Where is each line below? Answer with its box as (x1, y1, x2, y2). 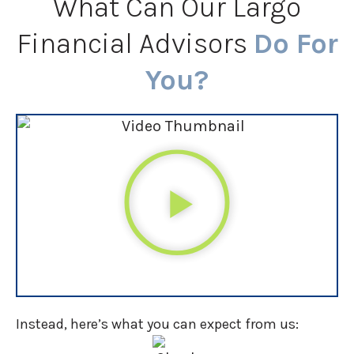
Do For (253, 27, 338, 61)
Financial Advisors (16, 27, 254, 61)
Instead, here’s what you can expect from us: (16, 314, 299, 333)
